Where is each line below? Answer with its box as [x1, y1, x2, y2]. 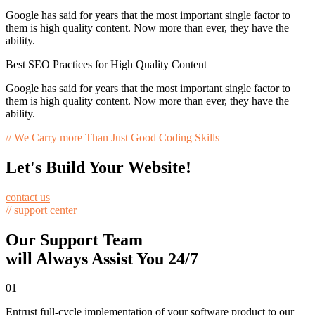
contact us [6, 191, 50, 203]
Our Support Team [6, 230, 143, 249]
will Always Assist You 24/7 [6, 249, 198, 268]
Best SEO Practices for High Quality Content [6, 58, 207, 70]
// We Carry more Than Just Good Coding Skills [6, 131, 219, 143]
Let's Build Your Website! [6, 157, 191, 176]
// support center [6, 203, 77, 216]
